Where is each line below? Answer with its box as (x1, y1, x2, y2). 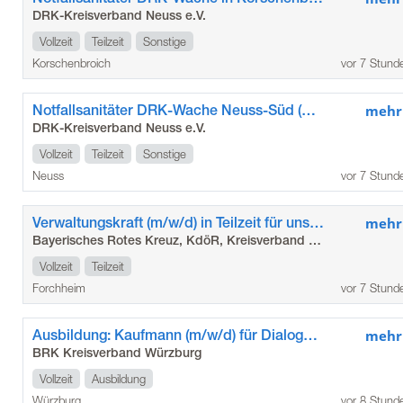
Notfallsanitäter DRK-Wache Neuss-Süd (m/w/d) (300, 101, 316, 119)
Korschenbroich (31, 55, 111, 70)
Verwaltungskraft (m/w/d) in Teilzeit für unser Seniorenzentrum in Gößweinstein (309, 213, 324, 231)
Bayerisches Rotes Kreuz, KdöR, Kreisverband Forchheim (308, 232, 321, 247)
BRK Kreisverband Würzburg (31, 345, 201, 360)
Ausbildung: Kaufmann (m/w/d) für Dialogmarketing (302, 326, 318, 344)
